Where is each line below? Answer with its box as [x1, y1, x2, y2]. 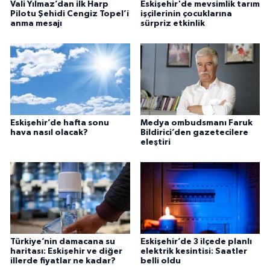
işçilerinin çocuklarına [140, 9, 232, 18]
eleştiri [140, 137, 171, 146]
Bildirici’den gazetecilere [140, 128, 248, 137]
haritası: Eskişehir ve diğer [10, 246, 122, 256]
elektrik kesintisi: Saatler [140, 246, 247, 256]
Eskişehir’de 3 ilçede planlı [140, 237, 252, 246]
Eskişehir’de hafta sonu [10, 118, 109, 127]
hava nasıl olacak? [10, 128, 88, 137]
